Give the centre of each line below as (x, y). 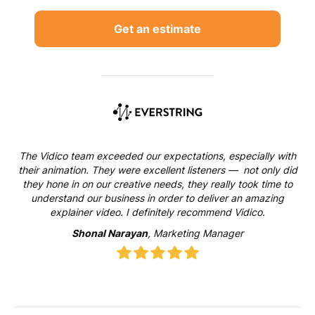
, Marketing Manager (195, 233)
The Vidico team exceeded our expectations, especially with (157, 155)
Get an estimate (157, 28)
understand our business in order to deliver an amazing (157, 198)
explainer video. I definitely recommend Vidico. (157, 212)
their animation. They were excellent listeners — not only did (157, 169)
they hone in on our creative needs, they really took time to (157, 184)
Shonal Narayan (110, 233)
